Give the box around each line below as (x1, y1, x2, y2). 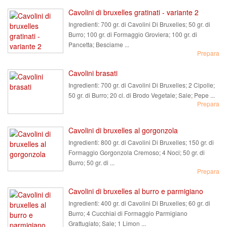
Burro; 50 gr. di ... (68, 158, 115, 167)
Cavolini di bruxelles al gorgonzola (68, 125, 178, 135)
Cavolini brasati (68, 68, 118, 78)
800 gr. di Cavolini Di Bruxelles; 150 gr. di (99, 138, 214, 146)
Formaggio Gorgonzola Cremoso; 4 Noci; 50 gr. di (68, 148, 205, 157)
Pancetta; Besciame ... (68, 40, 129, 49)
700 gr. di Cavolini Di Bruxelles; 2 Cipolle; (99, 81, 215, 89)
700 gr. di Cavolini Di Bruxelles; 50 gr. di (99, 20, 210, 28)
